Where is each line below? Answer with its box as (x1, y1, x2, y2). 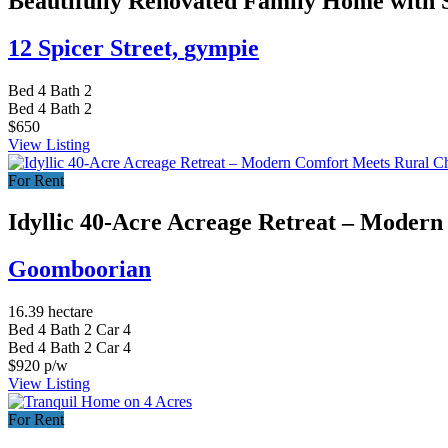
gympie (184, 34, 259, 61)
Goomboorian (8, 256, 151, 283)
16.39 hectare (8, 303, 93, 321)
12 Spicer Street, (8, 34, 184, 61)
